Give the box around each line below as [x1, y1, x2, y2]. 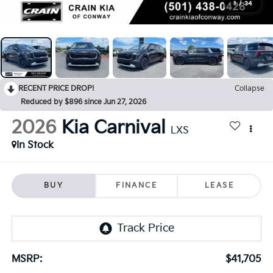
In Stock [16, 140, 54, 152]
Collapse [235, 84, 264, 94]
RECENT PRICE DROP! [18, 84, 94, 94]
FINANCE [116, 180, 157, 190]
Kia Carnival [61, 117, 166, 140]
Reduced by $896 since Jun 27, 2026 [21, 97, 146, 107]
